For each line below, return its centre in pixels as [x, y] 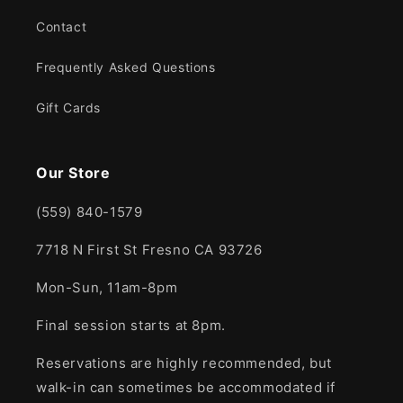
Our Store [73, 173]
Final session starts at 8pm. [131, 325]
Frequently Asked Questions [126, 67]
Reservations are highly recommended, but [184, 363]
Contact [62, 27]
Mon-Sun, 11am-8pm [107, 287]
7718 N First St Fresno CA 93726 [149, 250]
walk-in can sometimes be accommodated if [186, 387]
